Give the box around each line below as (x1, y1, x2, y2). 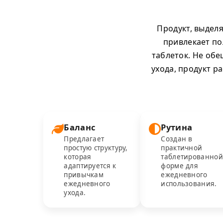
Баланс (64, 121, 96, 133)
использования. (161, 179, 217, 188)
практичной (161, 143, 203, 152)
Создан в (161, 134, 193, 143)
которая (64, 152, 92, 161)
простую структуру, (64, 143, 128, 152)
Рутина (161, 121, 193, 133)
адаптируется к (64, 161, 116, 170)
